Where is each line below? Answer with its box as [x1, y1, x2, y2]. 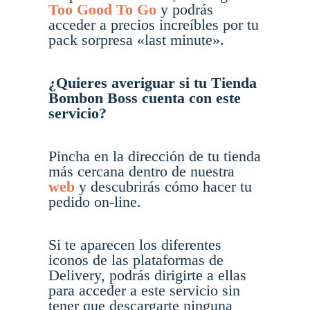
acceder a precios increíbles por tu [48, 16, 259, 34]
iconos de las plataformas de [48, 251, 224, 269]
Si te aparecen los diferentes [48, 236, 221, 254]
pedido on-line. [48, 193, 141, 211]
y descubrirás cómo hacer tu [75, 178, 252, 196]
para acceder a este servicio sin [48, 282, 240, 300]
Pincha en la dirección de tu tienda [48, 147, 261, 165]
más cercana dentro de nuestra [48, 163, 235, 181]
